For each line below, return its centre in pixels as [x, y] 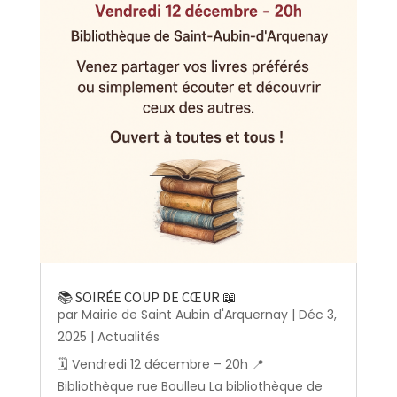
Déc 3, [317, 315]
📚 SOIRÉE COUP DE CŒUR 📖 [147, 297]
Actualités [128, 337]
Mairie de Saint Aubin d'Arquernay [184, 315]
